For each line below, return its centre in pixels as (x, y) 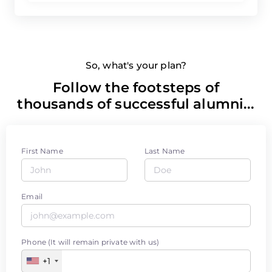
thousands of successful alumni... (136, 113)
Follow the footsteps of (136, 96)
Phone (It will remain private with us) (90, 251)
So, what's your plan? (136, 74)
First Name (42, 160)
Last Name (165, 160)
